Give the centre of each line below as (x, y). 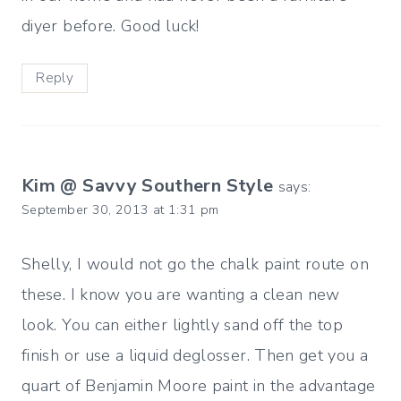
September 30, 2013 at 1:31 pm (120, 209)
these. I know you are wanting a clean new (181, 295)
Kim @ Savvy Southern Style (148, 185)
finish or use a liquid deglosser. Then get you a (195, 356)
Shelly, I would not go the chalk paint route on (195, 264)
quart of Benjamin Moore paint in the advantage (199, 386)
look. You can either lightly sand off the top (183, 325)
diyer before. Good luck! (111, 26)
